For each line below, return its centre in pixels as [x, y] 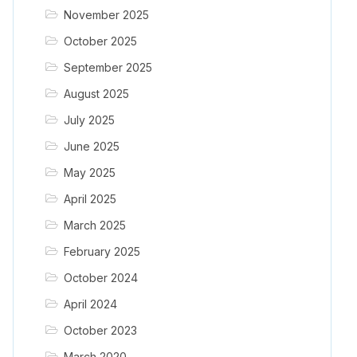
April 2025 [90, 199]
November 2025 [106, 15]
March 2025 [94, 226]
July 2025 [89, 120]
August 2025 [96, 94]
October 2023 [100, 331]
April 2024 [90, 304]
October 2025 [100, 41]
